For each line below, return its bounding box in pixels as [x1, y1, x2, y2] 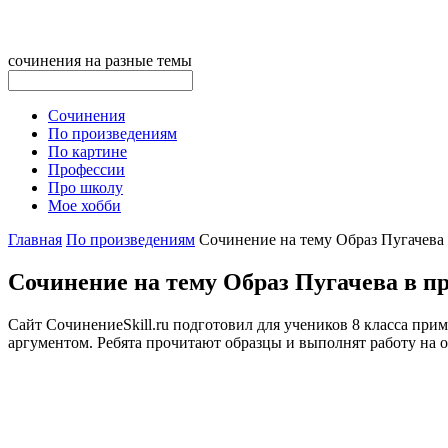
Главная [8, 231, 62, 248]
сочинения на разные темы [8, 52, 192, 69]
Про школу [48, 179, 123, 196]
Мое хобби [48, 197, 121, 214]
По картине [48, 143, 127, 160]
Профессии [48, 161, 125, 178]
